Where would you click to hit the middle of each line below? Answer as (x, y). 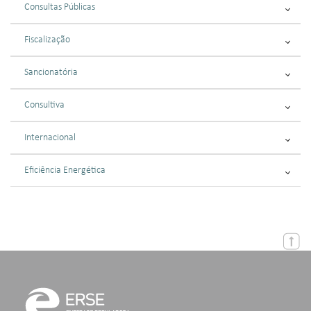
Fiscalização (47, 40)
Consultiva (44, 105)
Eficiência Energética (65, 170)
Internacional (50, 138)
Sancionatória (51, 73)
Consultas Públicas (60, 7)
